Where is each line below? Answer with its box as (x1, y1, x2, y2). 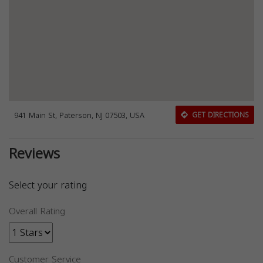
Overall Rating (9, 203, 65, 220)
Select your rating (9, 176, 87, 194)
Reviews (9, 140, 60, 167)
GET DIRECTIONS (189, 109, 249, 122)
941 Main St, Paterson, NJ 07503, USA (14, 108, 145, 123)
